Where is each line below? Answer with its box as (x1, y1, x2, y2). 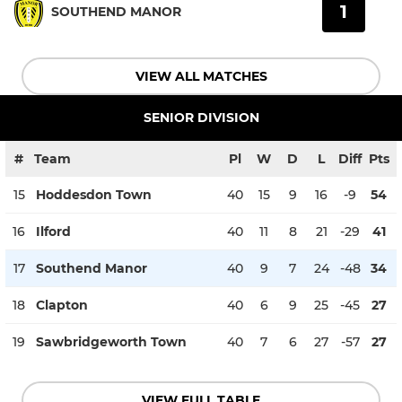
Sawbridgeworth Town (36, 333, 187, 350)
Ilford (36, 223, 71, 240)
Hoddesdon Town (36, 186, 152, 203)
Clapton (36, 296, 88, 313)
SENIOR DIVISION (143, 109, 259, 126)
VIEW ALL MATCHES (135, 67, 267, 84)
